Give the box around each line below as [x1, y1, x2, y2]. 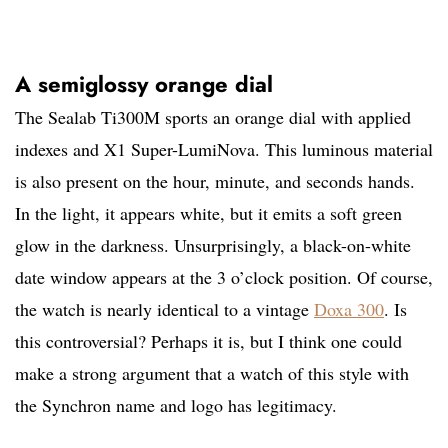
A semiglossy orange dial [15, 68, 273, 101]
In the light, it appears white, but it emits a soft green [15, 201, 402, 226]
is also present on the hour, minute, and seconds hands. [15, 169, 415, 194]
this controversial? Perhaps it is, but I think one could [15, 329, 402, 354]
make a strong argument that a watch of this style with [15, 361, 409, 386]
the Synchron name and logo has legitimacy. [15, 393, 337, 418]
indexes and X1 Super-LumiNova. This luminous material [15, 137, 433, 162]
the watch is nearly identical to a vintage [15, 297, 314, 322]
